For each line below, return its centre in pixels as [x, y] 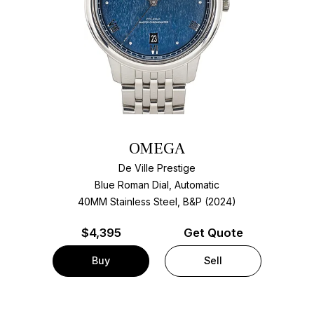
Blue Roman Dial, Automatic [157, 185]
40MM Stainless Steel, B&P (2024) [157, 202]
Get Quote [213, 232]
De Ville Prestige [157, 168]
